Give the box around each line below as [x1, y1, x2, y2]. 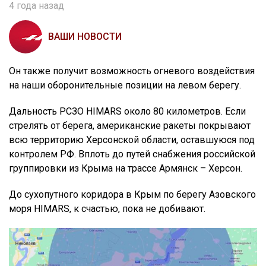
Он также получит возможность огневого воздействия [9, 65, 255, 77]
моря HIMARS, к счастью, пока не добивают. [9, 203, 205, 215]
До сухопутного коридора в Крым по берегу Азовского [9, 189, 256, 201]
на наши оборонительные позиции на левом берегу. [9, 80, 241, 91]
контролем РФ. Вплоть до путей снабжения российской [9, 148, 255, 160]
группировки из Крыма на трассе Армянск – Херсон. [9, 163, 242, 175]
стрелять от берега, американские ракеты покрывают [9, 120, 251, 132]
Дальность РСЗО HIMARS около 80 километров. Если [9, 106, 246, 118]
